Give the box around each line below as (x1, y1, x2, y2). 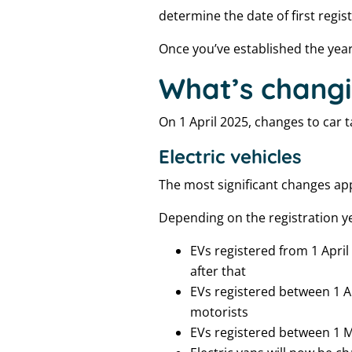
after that (190, 262, 246, 280)
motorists (190, 303, 248, 321)
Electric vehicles (159, 145, 302, 168)
